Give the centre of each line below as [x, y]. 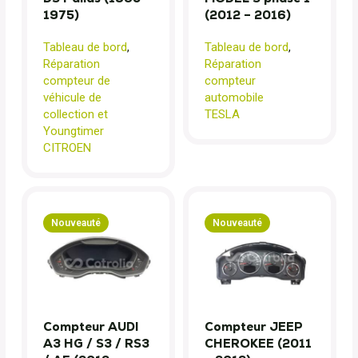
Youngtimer [74, 131]
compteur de [77, 80]
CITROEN [67, 147]
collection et [76, 114]
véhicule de [72, 97]
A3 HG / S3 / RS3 [96, 343]
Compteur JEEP [254, 326]
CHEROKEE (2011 [258, 343]
